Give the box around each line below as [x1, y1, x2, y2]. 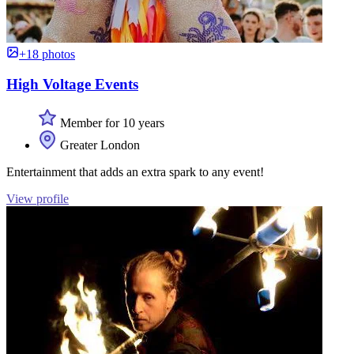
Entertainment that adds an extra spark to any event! [6, 165, 264, 179]
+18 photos [19, 47, 75, 61]
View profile [6, 192, 69, 206]
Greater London [57, 138, 140, 153]
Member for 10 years [57, 116, 164, 130]
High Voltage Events [6, 76, 138, 93]
